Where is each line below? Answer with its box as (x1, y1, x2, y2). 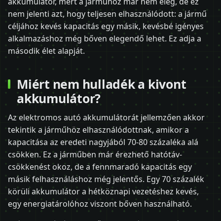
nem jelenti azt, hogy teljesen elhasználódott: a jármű (8, 8, 207, 20)
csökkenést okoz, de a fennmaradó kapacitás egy (8, 161, 192, 173)
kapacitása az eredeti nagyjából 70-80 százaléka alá (8, 137, 198, 148)
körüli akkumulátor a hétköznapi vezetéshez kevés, (8, 186, 199, 197)
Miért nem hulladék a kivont (17, 75, 186, 92)
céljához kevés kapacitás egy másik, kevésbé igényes (8, 21, 204, 32)
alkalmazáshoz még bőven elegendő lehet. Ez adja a (8, 33, 201, 44)
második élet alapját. (8, 45, 85, 57)
